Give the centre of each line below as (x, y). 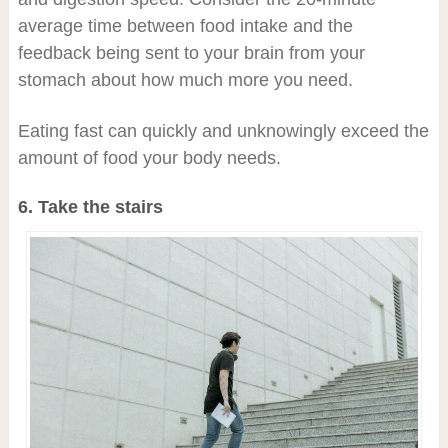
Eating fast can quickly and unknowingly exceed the (223, 130)
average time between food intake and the (185, 25)
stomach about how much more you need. (185, 79)
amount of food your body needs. (149, 157)
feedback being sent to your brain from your (191, 52)
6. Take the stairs (90, 206)
